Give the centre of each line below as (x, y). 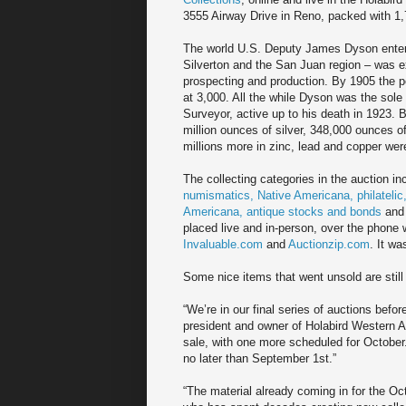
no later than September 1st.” (260, 359)
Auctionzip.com (329, 245)
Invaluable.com (223, 245)
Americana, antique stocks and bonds (282, 212)
